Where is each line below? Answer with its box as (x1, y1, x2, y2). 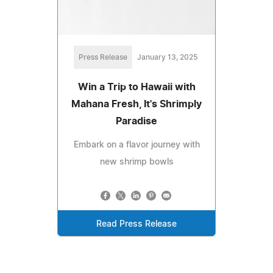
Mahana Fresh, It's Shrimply (71, 99, 202, 110)
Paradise (116, 116, 157, 127)
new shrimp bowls (99, 158, 174, 167)
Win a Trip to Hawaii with (77, 82, 196, 93)
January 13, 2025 (136, 54, 197, 62)
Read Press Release (96, 220, 177, 229)
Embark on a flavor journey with (73, 141, 200, 150)
